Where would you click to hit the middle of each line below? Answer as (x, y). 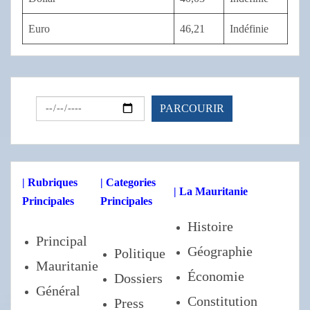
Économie (216, 276)
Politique (140, 254)
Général (58, 291)
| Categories (128, 183)
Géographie (220, 252)
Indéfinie (249, 28)
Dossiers (138, 279)
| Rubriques (50, 183)
